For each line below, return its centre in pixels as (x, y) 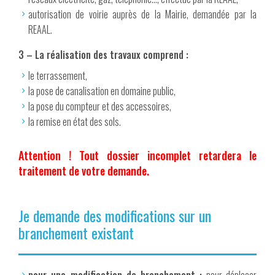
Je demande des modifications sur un (115, 216)
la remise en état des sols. (75, 122)
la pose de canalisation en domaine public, (102, 91)
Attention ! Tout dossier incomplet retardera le (137, 156)
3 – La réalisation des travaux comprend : (103, 55)
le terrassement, (58, 76)
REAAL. (40, 30)
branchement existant (76, 233)
